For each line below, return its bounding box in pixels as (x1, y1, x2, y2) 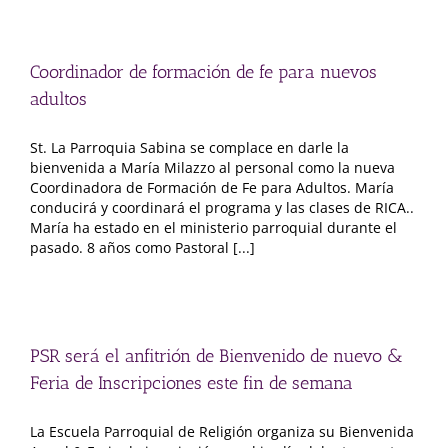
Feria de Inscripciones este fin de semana (30, 372, 353, 394)
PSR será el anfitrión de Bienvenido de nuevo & (30, 345, 403, 367)
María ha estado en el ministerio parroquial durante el (30, 218, 397, 237)
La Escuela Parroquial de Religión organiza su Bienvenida (30, 422, 414, 441)
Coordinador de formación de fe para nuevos (30, 61, 377, 83)
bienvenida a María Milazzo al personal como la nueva (30, 158, 395, 177)
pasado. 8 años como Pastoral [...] (30, 238, 255, 257)
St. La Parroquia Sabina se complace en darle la (30, 138, 349, 157)
